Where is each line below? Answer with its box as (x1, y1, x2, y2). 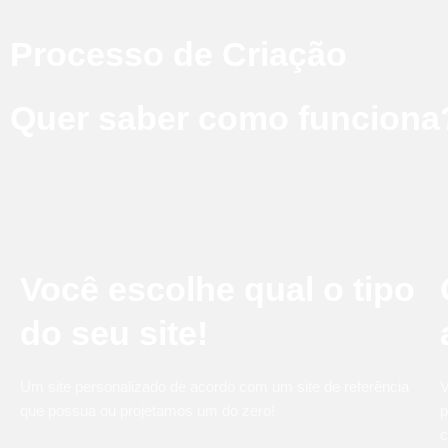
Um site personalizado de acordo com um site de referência (20, 378, 409, 395)
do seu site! (20, 314, 208, 352)
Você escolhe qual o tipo (20, 270, 415, 308)
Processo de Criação (10, 35, 347, 73)
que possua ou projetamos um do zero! (20, 402, 275, 419)
